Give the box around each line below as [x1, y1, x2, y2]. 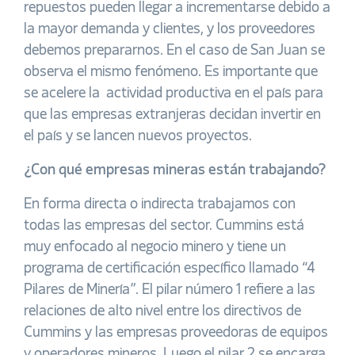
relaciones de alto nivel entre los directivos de [24, 304, 301, 319]
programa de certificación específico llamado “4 [24, 261, 315, 276]
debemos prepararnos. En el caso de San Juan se [24, 44, 325, 58]
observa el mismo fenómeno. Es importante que [24, 65, 318, 79]
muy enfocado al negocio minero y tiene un [24, 240, 286, 254]
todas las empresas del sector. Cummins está [24, 219, 304, 233]
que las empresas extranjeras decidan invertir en [24, 108, 321, 122]
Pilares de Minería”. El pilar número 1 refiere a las [24, 283, 315, 297]
